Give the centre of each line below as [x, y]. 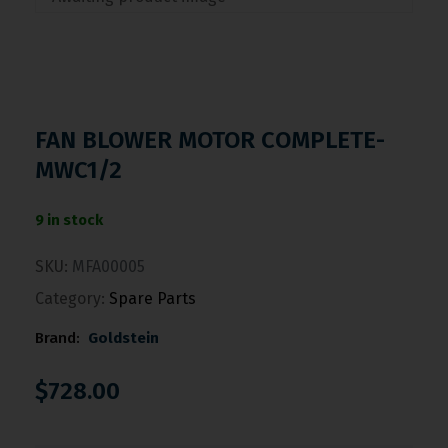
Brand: [57, 338]
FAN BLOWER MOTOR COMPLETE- [210, 140]
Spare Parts [152, 298]
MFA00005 [108, 266]
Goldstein [123, 338]
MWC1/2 [78, 170]
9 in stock [69, 220]
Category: [70, 298]
